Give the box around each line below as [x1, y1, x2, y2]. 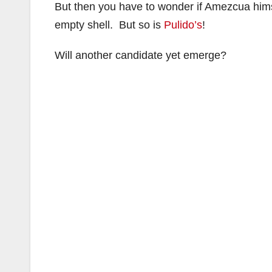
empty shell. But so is [55, 19, 164, 31]
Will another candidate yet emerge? [55, 49, 226, 61]
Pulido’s [164, 19, 202, 31]
